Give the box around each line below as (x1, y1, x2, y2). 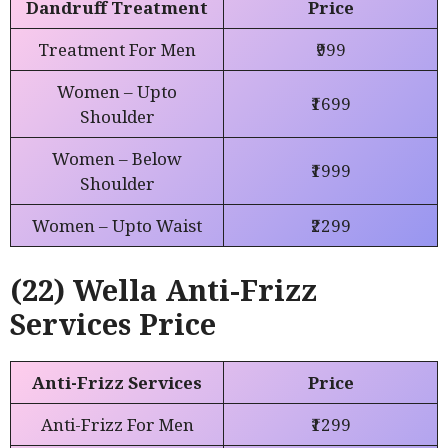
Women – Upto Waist (32, 214, 202, 238)
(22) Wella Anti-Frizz (10, 269, 317, 309)
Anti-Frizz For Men (40, 412, 194, 436)
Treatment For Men (38, 38, 196, 62)
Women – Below (52, 147, 182, 171)
